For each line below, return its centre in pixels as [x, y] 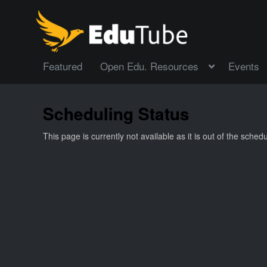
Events [244, 66]
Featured [63, 66]
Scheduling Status [116, 113]
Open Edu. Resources [149, 66]
